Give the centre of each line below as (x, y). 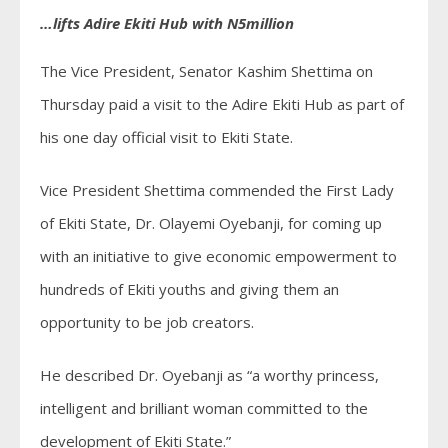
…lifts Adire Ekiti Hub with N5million (167, 22)
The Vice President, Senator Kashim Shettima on (206, 70)
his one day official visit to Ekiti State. (166, 136)
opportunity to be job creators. (147, 321)
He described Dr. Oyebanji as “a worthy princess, (209, 374)
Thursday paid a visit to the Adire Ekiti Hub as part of (222, 103)
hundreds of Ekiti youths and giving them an (189, 288)
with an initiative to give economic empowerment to (218, 255)
